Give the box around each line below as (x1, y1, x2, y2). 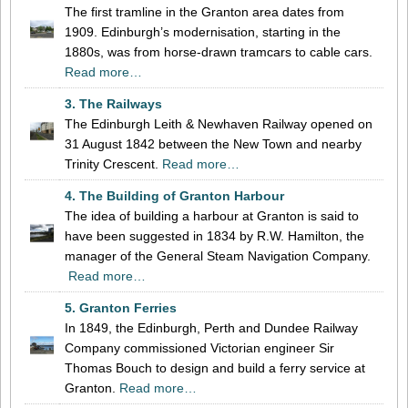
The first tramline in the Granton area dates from (65, 4, 344, 19)
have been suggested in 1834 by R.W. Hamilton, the (65, 228, 364, 243)
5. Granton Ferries (65, 300, 177, 315)
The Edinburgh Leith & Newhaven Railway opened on (65, 116, 372, 131)
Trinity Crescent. (65, 156, 162, 171)
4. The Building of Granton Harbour (65, 188, 284, 203)
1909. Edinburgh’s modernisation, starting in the (65, 24, 341, 39)
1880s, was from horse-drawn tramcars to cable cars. (65, 44, 372, 59)
